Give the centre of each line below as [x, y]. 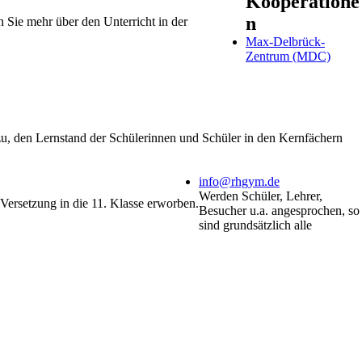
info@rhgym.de [239, 181]
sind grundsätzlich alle [255, 225]
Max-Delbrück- [285, 42]
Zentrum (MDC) [288, 56]
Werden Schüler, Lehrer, [261, 196]
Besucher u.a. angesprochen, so [279, 210]
